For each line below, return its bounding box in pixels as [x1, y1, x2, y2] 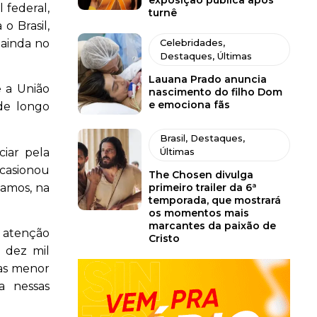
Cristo [148, 232, 180, 246]
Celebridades [159, 37, 223, 49]
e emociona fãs [148, 98, 230, 112]
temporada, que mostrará [148, 194, 281, 207]
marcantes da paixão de [148, 219, 276, 233]
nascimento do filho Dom [148, 86, 282, 99]
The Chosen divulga [148, 168, 253, 182]
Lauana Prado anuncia [148, 73, 267, 86]
